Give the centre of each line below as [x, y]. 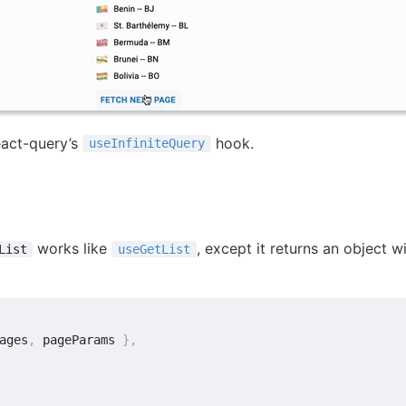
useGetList [155, 250]
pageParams [79, 339]
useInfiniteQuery [146, 144]
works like [72, 249]
